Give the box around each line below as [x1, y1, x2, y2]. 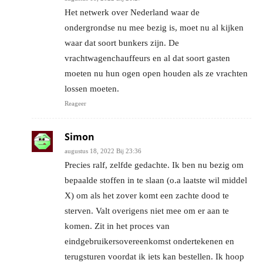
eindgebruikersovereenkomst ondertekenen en [65, 236, 234, 246]
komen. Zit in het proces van [65, 221, 170, 231]
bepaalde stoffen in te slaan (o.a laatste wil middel [65, 175, 247, 185]
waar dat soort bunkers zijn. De [65, 38, 179, 48]
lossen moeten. [65, 83, 119, 93]
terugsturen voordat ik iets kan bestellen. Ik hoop [65, 251, 244, 261]
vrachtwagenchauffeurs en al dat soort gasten [65, 53, 230, 63]
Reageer [65, 99, 86, 107]
